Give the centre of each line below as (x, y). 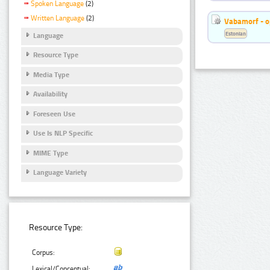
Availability (50, 94)
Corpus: (44, 252)
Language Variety (60, 173)
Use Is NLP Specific (63, 133)
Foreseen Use (54, 114)
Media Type (51, 74)
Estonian (236, 34)
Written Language (58, 18)
